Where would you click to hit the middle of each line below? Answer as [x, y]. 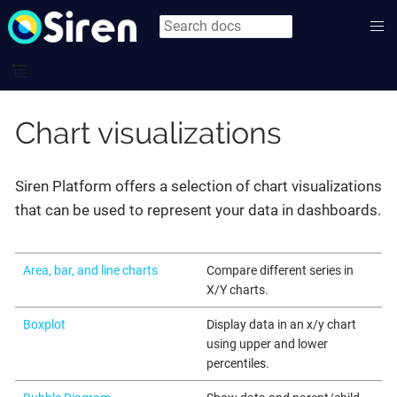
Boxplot [44, 324]
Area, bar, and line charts [90, 270]
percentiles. [237, 363]
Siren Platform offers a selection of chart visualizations [198, 186]
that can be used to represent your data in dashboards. [198, 210]
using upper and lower [267, 344]
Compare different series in [280, 270]
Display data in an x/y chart [281, 324]
